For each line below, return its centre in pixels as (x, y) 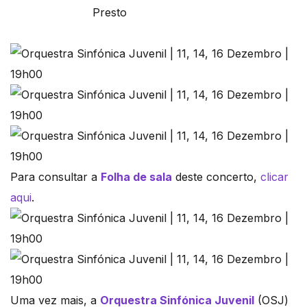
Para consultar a (56, 177)
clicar (274, 177)
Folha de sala (136, 177)
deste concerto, (216, 177)
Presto (110, 13)
